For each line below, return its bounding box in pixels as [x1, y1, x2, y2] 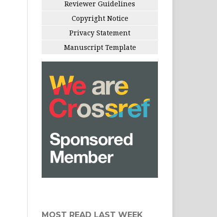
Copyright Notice [71, 14, 128, 23]
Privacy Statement [69, 28, 130, 37]
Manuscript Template [63, 43, 136, 52]
